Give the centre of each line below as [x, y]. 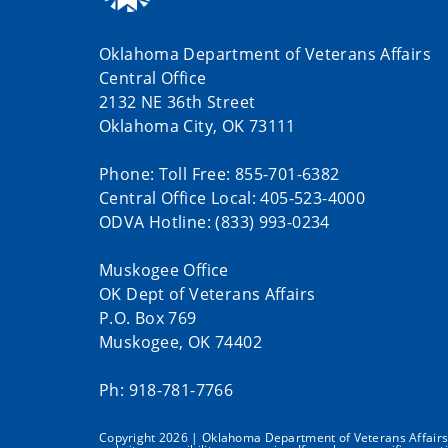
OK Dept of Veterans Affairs [207, 294]
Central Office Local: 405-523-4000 [232, 198]
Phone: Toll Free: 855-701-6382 [219, 174]
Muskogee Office [166, 270]
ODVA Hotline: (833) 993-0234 [214, 222]
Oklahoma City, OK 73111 [197, 126]
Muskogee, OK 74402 [180, 342]
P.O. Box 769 [148, 318]
